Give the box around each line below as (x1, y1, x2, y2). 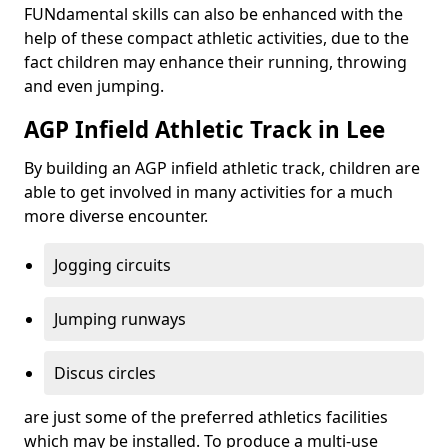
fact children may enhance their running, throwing (24, 51, 407, 73)
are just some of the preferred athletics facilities (24, 406, 388, 428)
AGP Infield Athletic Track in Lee (24, 114, 385, 145)
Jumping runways (54, 308, 186, 330)
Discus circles (54, 362, 156, 384)
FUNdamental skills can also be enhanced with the (24, 3, 403, 25)
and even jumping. (24, 75, 164, 97)
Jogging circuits (54, 254, 171, 276)
